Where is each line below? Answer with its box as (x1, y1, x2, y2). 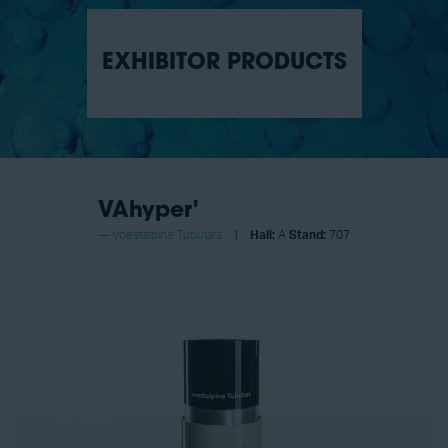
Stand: (289, 229, 326, 242)
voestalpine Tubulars (113, 229, 222, 242)
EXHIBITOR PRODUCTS (101, 52, 347, 76)
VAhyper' (98, 200, 198, 224)
